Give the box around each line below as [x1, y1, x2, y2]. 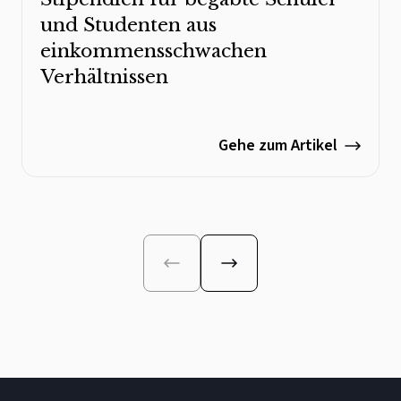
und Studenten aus [40, 13, 217, 37]
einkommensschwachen [40, 38, 267, 63]
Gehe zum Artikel [218, 133, 337, 157]
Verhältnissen [40, 64, 168, 89]
